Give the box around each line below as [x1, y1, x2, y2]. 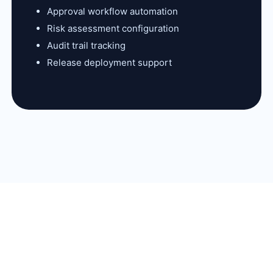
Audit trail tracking [47, 40, 126, 51]
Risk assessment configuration [47, 23, 180, 34]
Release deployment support [47, 57, 172, 68]
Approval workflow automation [47, 5, 179, 17]
